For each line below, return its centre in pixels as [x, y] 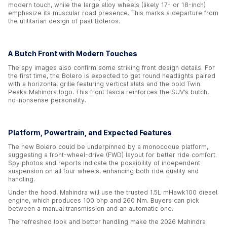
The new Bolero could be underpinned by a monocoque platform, [108, 147]
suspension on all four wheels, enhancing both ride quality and [103, 171]
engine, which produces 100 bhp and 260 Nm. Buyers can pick [104, 200]
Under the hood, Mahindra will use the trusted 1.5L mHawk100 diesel [113, 192]
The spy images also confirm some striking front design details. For [111, 68]
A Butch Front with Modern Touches [73, 53]
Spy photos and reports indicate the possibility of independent [104, 163]
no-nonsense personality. [47, 100]
